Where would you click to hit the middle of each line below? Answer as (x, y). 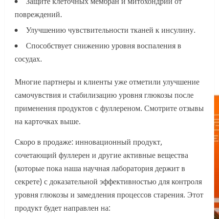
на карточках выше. (48, 121)
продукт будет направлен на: (63, 208)
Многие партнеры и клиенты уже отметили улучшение (107, 82)
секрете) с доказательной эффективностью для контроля (108, 182)
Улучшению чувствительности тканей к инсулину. (111, 30)
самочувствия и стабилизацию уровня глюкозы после (104, 95)
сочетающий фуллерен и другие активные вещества (101, 155)
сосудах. (28, 59)
